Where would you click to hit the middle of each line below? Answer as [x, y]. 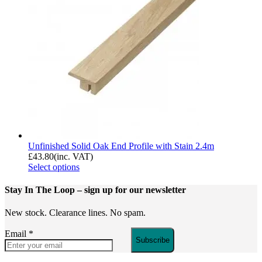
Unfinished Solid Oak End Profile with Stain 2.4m [121, 146]
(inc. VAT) [73, 156]
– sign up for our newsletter [132, 190]
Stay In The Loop [41, 190]
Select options [54, 167]
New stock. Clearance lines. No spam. [75, 213]
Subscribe [153, 240]
